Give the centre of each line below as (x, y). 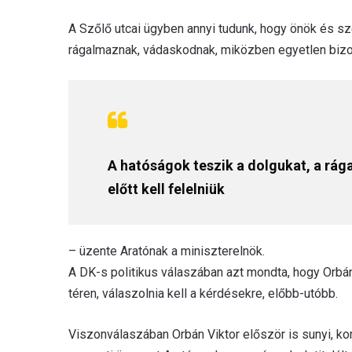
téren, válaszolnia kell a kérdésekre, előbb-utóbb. (203, 293)
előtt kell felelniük (168, 189)
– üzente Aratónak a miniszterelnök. (167, 251)
